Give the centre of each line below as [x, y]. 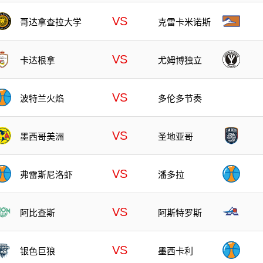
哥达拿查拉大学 [51, 22]
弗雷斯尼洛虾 [46, 174]
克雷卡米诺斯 [184, 22]
